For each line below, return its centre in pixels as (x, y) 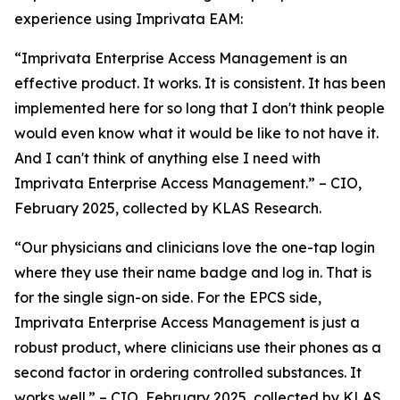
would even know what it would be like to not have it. (196, 133)
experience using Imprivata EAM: (129, 19)
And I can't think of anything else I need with (167, 158)
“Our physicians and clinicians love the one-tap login (195, 247)
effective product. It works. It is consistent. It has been (200, 83)
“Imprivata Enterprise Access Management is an (181, 58)
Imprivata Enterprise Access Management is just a (187, 322)
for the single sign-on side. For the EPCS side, (168, 297)
